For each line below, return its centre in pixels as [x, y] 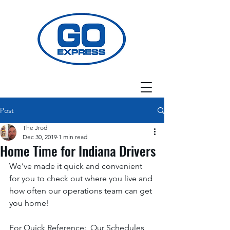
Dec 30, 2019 [40, 137]
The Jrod [35, 128]
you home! [30, 203]
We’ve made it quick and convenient [77, 166]
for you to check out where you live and [82, 178]
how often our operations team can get [82, 191]
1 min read [73, 137]
